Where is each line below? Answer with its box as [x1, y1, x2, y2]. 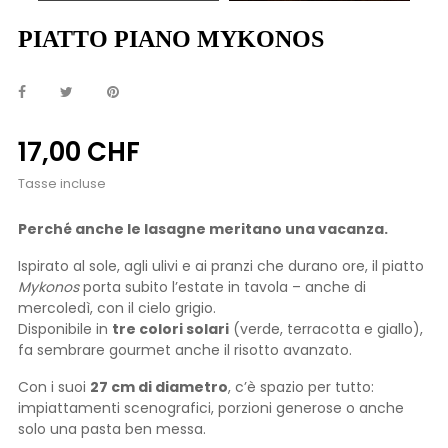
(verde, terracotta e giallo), [229, 319, 423, 340]
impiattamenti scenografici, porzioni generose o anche [18, 398, 404, 419]
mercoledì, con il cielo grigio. [18, 298, 216, 319]
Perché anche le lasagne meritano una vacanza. [18, 219, 388, 240]
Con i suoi [18, 377, 90, 398]
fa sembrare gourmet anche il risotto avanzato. [18, 340, 352, 361]
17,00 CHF [18, 134, 140, 171]
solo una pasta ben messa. [18, 419, 206, 440]
